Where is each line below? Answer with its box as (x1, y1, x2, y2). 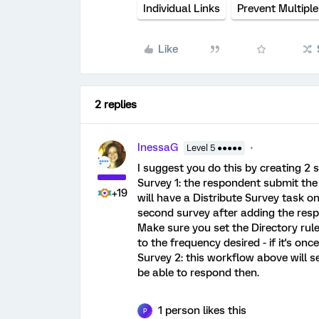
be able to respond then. (137, 266, 259, 279)
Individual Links (143, 2, 220, 15)
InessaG (137, 141, 178, 154)
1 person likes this (158, 304, 246, 317)
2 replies (95, 98, 137, 111)
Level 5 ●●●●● (187, 143, 242, 153)
